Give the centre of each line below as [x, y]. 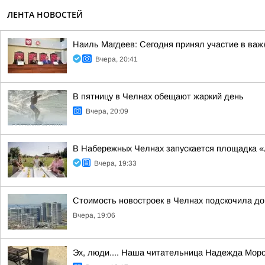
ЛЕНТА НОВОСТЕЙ [45, 14]
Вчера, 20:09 [107, 111]
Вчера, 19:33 [115, 163]
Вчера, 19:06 [94, 215]
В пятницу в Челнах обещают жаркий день [158, 96]
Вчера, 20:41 [117, 59]
